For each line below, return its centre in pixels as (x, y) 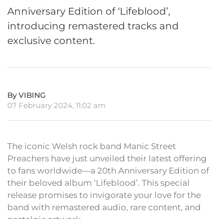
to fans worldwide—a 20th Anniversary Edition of (108, 171)
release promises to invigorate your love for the (104, 195)
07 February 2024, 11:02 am (56, 106)
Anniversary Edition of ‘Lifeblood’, (89, 11)
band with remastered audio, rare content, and (104, 208)
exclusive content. (51, 41)
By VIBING (27, 95)
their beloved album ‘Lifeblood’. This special (99, 183)
